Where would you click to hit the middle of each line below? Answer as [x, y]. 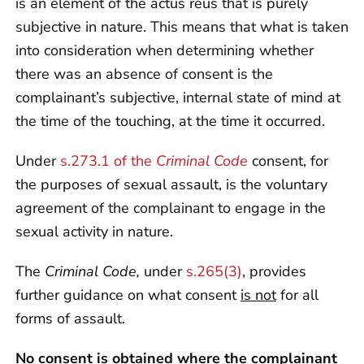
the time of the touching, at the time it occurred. [170, 121]
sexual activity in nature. [94, 231]
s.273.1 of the [108, 160]
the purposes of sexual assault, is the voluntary [171, 184]
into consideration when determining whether [165, 50]
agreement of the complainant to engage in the [171, 208]
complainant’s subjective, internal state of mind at [178, 97]
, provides [274, 271]
